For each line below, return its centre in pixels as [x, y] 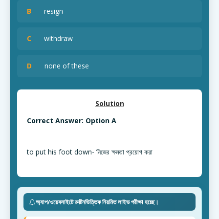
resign [50, 11]
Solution [109, 103]
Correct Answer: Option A [72, 120]
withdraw [55, 38]
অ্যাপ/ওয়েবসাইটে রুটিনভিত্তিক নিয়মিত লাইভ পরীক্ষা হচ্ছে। [97, 202]
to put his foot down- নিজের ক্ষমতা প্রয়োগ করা [90, 152]
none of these [63, 66]
